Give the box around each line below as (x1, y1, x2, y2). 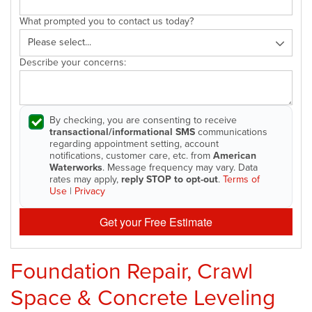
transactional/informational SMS (49, 124, 195, 139)
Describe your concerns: (19, 54, 126, 70)
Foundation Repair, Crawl (10, 253, 253, 288)
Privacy (75, 183, 105, 198)
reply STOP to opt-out (121, 171, 218, 187)
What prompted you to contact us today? (19, 14, 194, 29)
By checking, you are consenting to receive (49, 112, 237, 127)
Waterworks (49, 159, 102, 175)
